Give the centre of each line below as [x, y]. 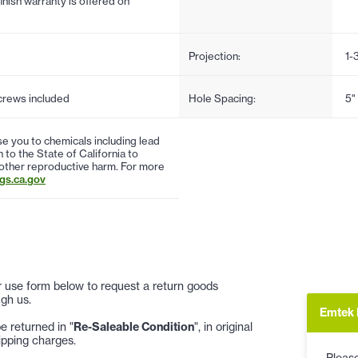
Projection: [215, 56]
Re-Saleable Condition [134, 326]
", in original [223, 326]
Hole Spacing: [222, 98]
